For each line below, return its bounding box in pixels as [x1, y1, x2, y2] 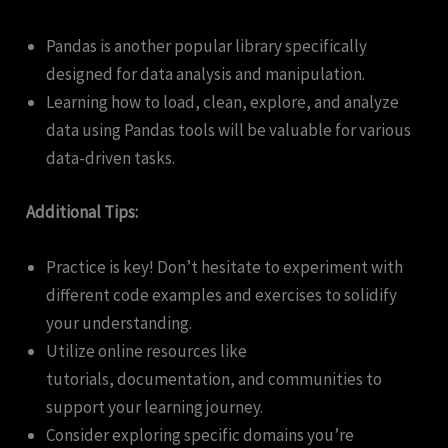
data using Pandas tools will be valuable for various [46, 119, 412, 142]
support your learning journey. [46, 395, 264, 418]
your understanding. [46, 311, 193, 334]
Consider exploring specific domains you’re [46, 423, 355, 446]
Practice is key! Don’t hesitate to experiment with [46, 255, 404, 278]
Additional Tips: [26, 200, 139, 223]
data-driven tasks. [46, 147, 176, 170]
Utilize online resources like [46, 339, 248, 362]
